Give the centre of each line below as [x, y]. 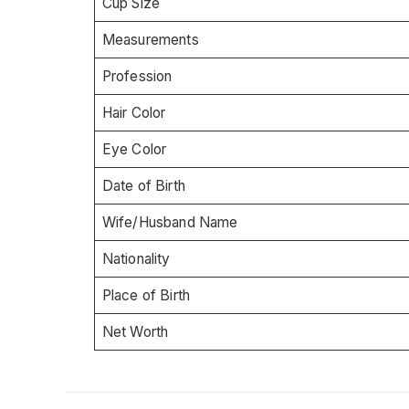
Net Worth [135, 331]
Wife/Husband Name [170, 222]
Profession [137, 76]
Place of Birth [146, 295]
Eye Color [134, 149]
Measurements [150, 39]
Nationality [136, 258]
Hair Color [134, 112]
